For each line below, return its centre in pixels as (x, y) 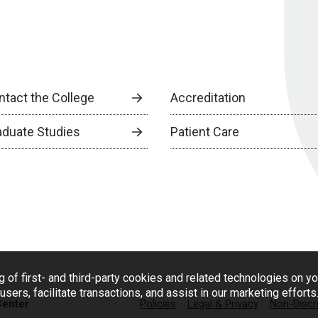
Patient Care (205, 132)
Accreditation (208, 98)
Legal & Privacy (223, 304)
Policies (158, 304)
